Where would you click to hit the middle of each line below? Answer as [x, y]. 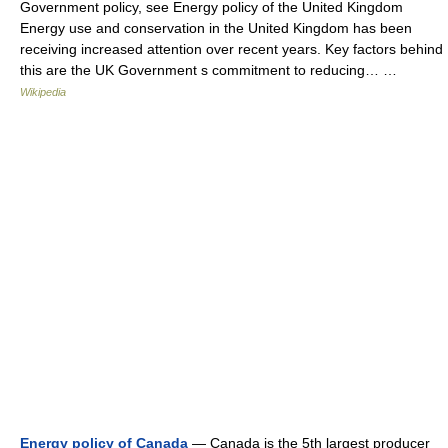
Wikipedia [43, 92]
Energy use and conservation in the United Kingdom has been [216, 28]
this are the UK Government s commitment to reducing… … [212, 70]
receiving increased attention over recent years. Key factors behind [231, 49]
